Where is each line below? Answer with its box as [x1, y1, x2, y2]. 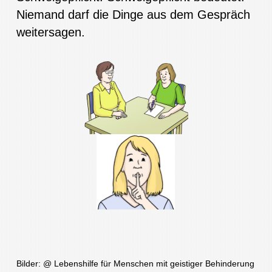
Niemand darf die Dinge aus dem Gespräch [16, 8, 250, 22]
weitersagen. [16, 25, 85, 39]
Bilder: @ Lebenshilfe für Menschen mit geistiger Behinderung [16, 258, 254, 268]
